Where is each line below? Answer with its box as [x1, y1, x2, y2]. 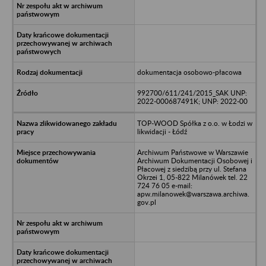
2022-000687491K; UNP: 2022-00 [137, 96, 248, 106]
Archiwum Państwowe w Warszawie [137, 147, 248, 157]
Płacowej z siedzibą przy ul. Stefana [137, 164, 246, 173]
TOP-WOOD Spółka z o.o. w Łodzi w [137, 118, 252, 128]
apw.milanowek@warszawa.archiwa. [137, 189, 249, 198]
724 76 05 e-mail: [137, 180, 192, 190]
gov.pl [137, 197, 156, 207]
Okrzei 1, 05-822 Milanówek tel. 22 [137, 172, 248, 182]
